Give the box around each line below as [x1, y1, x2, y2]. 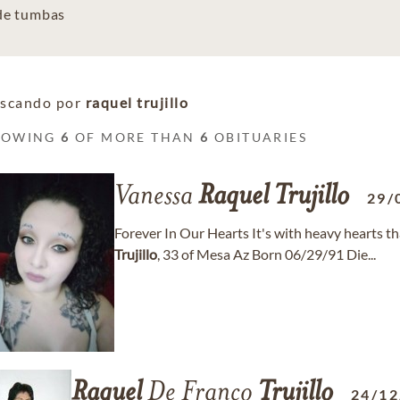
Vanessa [114, 183, 198, 212]
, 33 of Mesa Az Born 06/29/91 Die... [157, 246, 376, 262]
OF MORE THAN [70, 129, 201, 145]
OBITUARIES [209, 129, 308, 145]
